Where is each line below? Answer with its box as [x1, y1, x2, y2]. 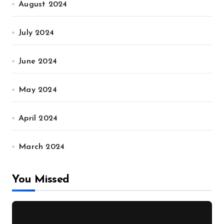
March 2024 [18, 143, 65, 151]
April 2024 [18, 114, 58, 122]
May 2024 [18, 86, 57, 94]
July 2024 [18, 29, 54, 37]
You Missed [12, 174, 69, 185]
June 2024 [18, 57, 57, 65]
